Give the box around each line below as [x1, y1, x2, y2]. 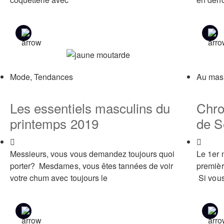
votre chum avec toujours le [10, 171, 107, 183]
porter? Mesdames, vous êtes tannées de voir [10, 159, 173, 171]
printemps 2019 [10, 113, 98, 132]
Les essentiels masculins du [10, 98, 170, 117]
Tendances [34, 70, 73, 82]
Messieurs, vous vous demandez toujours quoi [10, 147, 175, 159]
